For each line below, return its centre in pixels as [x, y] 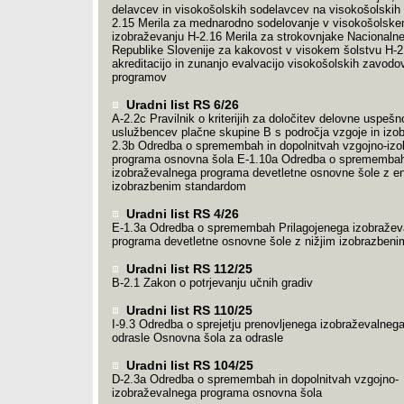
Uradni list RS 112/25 [187, 269]
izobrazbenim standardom [179, 186]
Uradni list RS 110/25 [187, 310]
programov [139, 77]
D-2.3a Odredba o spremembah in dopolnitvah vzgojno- [255, 379]
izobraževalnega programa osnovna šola [216, 393]
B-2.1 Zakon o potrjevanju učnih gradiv [212, 283]
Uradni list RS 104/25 [188, 365]
